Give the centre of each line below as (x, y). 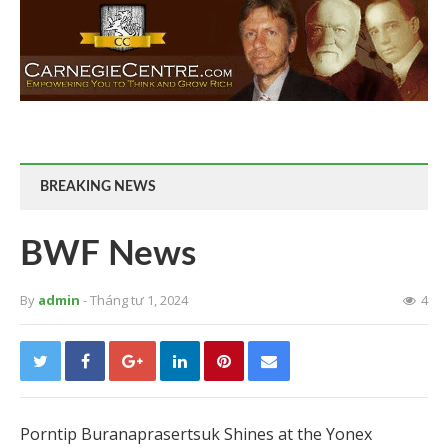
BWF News (108, 254)
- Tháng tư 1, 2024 (135, 299)
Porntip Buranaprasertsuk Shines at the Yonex (196, 433)
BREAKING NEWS (98, 186)
